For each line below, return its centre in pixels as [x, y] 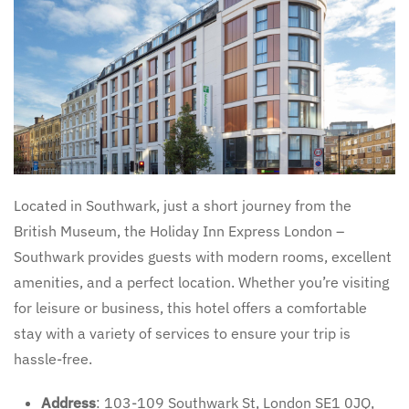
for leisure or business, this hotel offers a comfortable [190, 308]
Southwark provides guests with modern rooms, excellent [203, 257]
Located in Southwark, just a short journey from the [183, 205]
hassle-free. [53, 359]
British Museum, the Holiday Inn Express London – [179, 231]
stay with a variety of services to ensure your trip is [182, 333]
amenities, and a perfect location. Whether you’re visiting [201, 282]
